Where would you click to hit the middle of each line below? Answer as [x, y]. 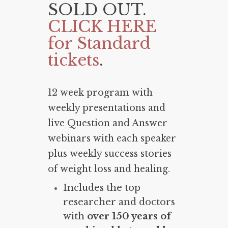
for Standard [99, 44]
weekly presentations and [107, 108]
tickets [74, 60]
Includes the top [102, 188]
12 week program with [100, 93]
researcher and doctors [119, 202]
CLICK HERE [102, 27]
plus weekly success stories [110, 154]
